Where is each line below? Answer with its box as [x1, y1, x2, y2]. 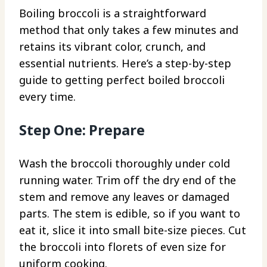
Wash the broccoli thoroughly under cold [19, 156, 230, 170]
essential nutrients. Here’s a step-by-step [19, 55, 231, 70]
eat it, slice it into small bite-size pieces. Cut [19, 222, 246, 237]
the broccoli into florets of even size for [19, 239, 226, 254]
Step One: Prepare [19, 119, 145, 139]
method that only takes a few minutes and [19, 22, 238, 37]
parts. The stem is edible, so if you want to [19, 206, 240, 221]
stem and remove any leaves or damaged [19, 189, 229, 204]
